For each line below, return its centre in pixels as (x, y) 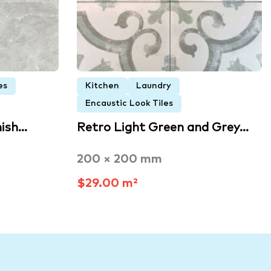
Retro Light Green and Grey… (163, 128)
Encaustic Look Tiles (129, 104)
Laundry (154, 86)
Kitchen (102, 86)
